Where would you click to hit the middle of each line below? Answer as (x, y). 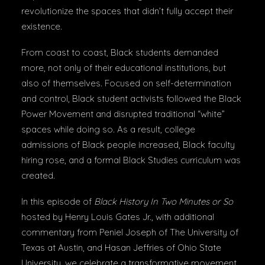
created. (38, 175)
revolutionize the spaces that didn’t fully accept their (127, 11)
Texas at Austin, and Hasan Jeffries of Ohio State (121, 248)
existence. (42, 26)
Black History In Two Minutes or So (164, 201)
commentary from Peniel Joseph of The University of (130, 232)
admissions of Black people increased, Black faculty (128, 145)
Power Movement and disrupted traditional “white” (123, 114)
